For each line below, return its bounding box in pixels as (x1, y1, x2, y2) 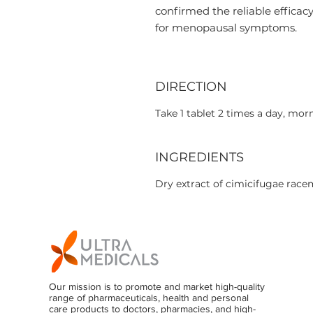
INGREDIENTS (155, 150, 244, 165)
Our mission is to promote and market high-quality (48, 281, 265, 292)
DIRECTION (155, 79, 227, 94)
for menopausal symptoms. (155, 21, 297, 34)
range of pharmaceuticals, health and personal (48, 292, 249, 303)
